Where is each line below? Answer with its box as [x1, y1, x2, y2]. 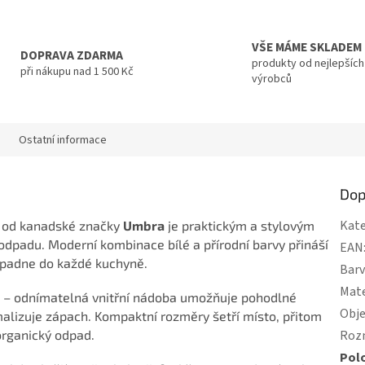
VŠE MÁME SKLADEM [252, 38, 362, 57]
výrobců [252, 71, 292, 88]
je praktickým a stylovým [165, 217, 314, 233]
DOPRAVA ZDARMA [20, 46, 123, 64]
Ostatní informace [19, 131, 107, 148]
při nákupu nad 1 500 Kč [20, 63, 134, 80]
